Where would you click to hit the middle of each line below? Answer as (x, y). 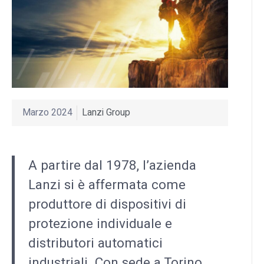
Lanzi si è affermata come (107, 185)
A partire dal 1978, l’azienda (112, 166)
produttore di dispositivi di (107, 204)
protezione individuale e (100, 224)
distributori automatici (95, 243)
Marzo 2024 (47, 113)
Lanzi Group (106, 113)
